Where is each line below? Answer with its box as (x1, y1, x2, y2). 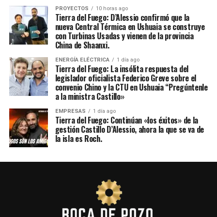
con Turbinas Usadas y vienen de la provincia (55, 30, 194, 42)
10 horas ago (95, 5, 128, 12)
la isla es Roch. (55, 133, 102, 144)
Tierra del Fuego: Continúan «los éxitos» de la (55, 114, 198, 126)
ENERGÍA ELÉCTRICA (55, 57, 109, 63)
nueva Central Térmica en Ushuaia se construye (55, 21, 205, 32)
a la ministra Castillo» (55, 91, 124, 102)
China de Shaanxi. (55, 39, 109, 51)
